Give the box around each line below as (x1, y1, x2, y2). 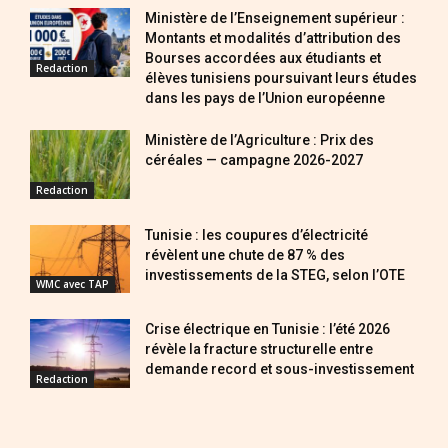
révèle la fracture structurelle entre (145, 341, 373, 358)
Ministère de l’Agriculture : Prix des (145, 131, 374, 148)
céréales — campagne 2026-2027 (145, 151, 363, 168)
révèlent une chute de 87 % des (145, 246, 345, 263)
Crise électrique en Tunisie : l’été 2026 (145, 321, 390, 338)
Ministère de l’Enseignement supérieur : (145, 9, 405, 26)
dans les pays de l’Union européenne (145, 89, 385, 106)
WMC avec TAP (36, 277, 109, 292)
